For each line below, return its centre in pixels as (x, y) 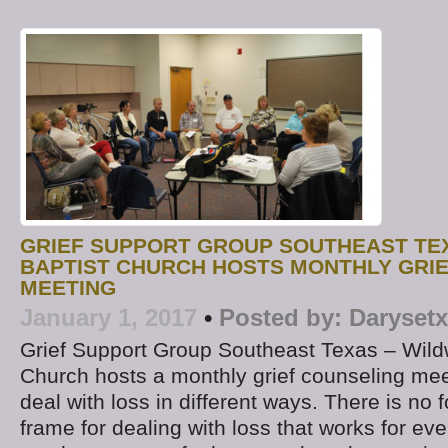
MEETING (68, 288)
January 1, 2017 (108, 318)
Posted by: (280, 318)
